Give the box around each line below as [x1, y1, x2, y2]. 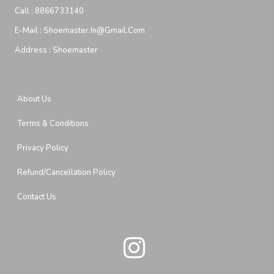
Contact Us [17, 191, 56, 202]
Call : [15, 6, 35, 17]
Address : [15, 45, 53, 56]
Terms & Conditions [17, 118, 89, 129]
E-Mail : [15, 25, 43, 36]
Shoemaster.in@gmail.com [43, 25, 145, 36]
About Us [17, 94, 51, 105]
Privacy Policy [17, 143, 68, 154]
